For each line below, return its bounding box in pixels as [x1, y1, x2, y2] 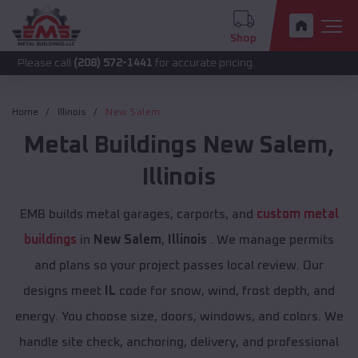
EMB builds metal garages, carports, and [19, 208, 257, 221]
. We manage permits [207, 233, 334, 247]
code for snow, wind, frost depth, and [116, 284, 335, 298]
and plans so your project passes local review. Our [34, 259, 324, 272]
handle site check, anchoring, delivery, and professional [19, 336, 339, 349]
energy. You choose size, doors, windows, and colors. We [14, 310, 344, 324]
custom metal [256, 208, 339, 221]
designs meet [23, 284, 105, 298]
